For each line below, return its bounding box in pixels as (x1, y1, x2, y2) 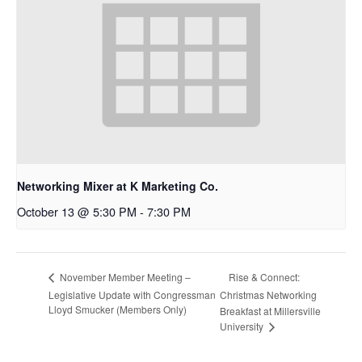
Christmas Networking (219, 288, 317, 302)
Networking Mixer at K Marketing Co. (17, 178, 218, 195)
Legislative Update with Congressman (48, 287, 216, 301)
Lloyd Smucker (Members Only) (48, 302, 187, 317)
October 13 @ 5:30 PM (17, 203, 137, 221)
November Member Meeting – (57, 270, 191, 284)
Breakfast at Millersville (219, 304, 321, 318)
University (219, 319, 266, 334)
